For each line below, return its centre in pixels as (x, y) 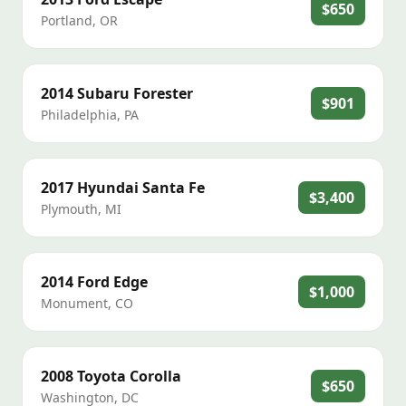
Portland (67, 20)
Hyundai (108, 188)
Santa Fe (174, 188)
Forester (163, 93)
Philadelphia (79, 115)
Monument (74, 303)
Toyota (101, 376)
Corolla (155, 376)
